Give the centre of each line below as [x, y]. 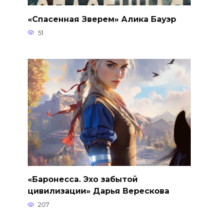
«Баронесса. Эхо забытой [82, 179]
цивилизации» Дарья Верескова [98, 191]
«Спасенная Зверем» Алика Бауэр [102, 19]
